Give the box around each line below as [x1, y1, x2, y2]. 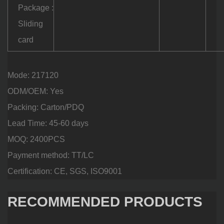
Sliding [18, 19, 43, 28]
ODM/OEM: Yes [7, 86, 63, 95]
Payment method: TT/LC [7, 150, 94, 159]
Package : [18, 3, 53, 12]
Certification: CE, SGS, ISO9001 [7, 166, 122, 175]
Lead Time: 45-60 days [7, 118, 88, 127]
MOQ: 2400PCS [7, 134, 65, 143]
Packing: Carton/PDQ [7, 102, 84, 111]
